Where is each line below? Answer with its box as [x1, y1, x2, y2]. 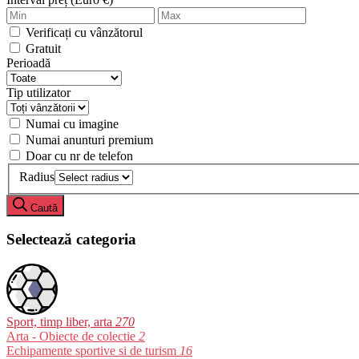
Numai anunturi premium [26, 133, 153, 147]
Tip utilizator [6, 86, 71, 99]
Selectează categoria [6, 231, 136, 248]
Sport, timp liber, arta [6, 315, 112, 329]
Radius [19, 169, 54, 184]
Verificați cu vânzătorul [26, 26, 143, 39]
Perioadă [6, 56, 50, 70]
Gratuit [26, 42, 61, 55]
